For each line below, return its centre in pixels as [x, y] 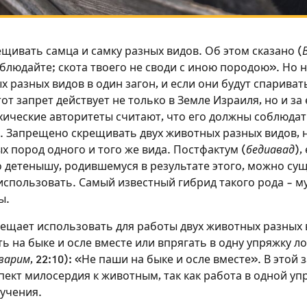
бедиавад [270, 150]
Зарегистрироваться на [150, 236]
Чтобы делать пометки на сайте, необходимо [150, 291]
